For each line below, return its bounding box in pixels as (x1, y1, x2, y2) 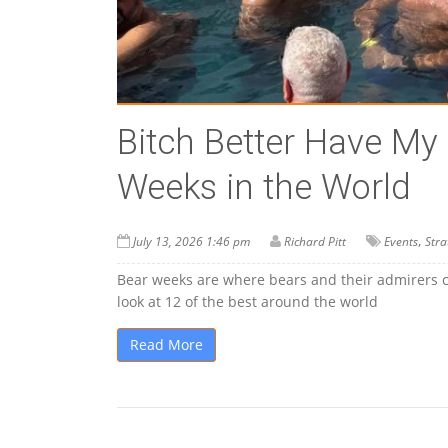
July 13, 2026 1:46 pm (133, 233, 250, 251)
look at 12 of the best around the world (117, 292, 378, 312)
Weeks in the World (117, 167, 411, 209)
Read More (130, 335, 203, 355)
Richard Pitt (284, 233, 346, 251)
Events (384, 233, 418, 251)
